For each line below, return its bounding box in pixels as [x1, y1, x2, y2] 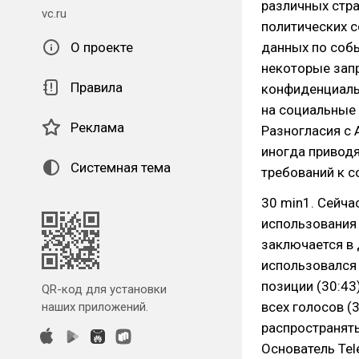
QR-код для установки [42, 282, 167, 296]
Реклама [71, 119, 124, 135]
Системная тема [71, 159, 171, 175]
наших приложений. [42, 300, 148, 314]
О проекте [71, 39, 133, 55]
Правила [71, 79, 123, 95]
